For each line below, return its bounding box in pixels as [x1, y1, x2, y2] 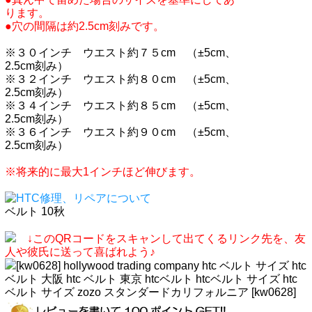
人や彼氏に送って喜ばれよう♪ [5, 246, 155, 258]
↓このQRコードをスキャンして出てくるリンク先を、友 [27, 233, 306, 245]
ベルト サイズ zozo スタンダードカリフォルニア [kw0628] [5, 286, 296, 299]
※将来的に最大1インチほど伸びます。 [5, 166, 201, 178]
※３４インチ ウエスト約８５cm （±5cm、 [5, 100, 236, 112]
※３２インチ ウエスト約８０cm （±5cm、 [5, 73, 236, 86]
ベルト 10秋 [5, 205, 65, 218]
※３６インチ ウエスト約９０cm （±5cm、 [5, 126, 236, 139]
